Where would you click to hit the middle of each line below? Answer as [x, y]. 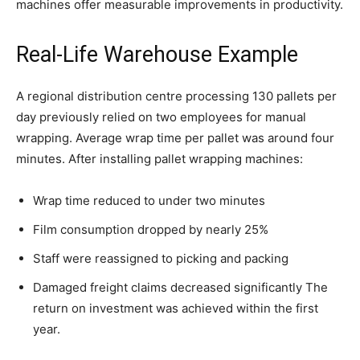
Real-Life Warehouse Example [157, 55]
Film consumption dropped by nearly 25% [151, 230]
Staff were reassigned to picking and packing [161, 259]
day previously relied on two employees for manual [161, 117]
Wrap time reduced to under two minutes [149, 201]
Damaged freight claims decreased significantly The [180, 288]
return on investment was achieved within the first [176, 309]
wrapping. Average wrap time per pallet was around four [175, 138]
